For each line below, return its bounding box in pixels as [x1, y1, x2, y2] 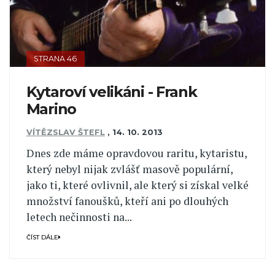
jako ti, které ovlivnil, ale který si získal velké [26, 178, 249, 193]
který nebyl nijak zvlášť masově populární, [26, 162, 233, 177]
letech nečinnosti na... [26, 210, 132, 225]
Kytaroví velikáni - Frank [26, 82, 197, 101]
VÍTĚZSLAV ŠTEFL [26, 127, 105, 137]
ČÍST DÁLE [26, 233, 58, 241]
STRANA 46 [34, 53, 77, 63]
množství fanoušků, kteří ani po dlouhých [26, 194, 228, 209]
